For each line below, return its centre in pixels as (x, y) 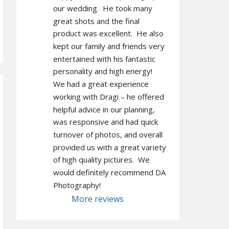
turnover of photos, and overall (108, 134)
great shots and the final (96, 21)
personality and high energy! (102, 71)
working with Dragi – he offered (108, 96)
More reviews (98, 199)
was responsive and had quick (105, 122)
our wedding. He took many (102, 8)
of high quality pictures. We (101, 160)
